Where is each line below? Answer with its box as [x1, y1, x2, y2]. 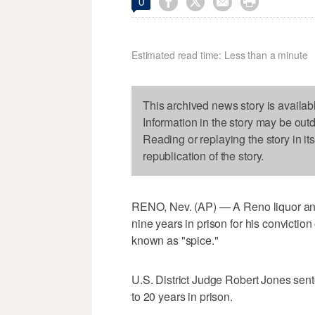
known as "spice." [131, 232, 219, 249]
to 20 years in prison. [131, 288, 233, 305]
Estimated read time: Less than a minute [131, 48, 308, 63]
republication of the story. [143, 148, 264, 165]
